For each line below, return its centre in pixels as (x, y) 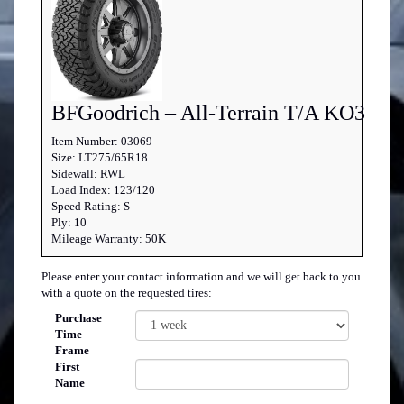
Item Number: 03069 (102, 142)
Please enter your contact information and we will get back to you (201, 277)
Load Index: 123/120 (103, 190)
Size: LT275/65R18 (100, 158)
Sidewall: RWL (88, 174)
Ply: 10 (69, 223)
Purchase (78, 318)
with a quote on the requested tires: (127, 293)
